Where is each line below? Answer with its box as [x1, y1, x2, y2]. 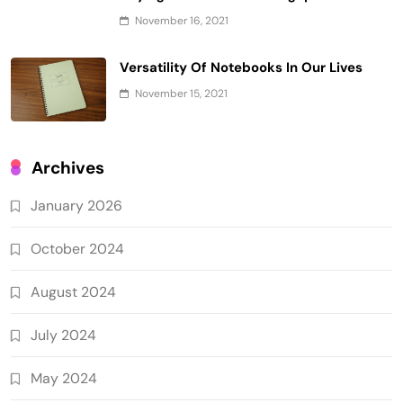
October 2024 [31, 238, 124, 258]
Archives [31, 156, 104, 179]
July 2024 [31, 325, 96, 345]
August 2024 [31, 282, 116, 301]
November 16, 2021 [135, 13, 228, 28]
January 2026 [31, 195, 122, 215]
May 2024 [31, 368, 97, 388]
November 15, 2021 [135, 85, 228, 101]
